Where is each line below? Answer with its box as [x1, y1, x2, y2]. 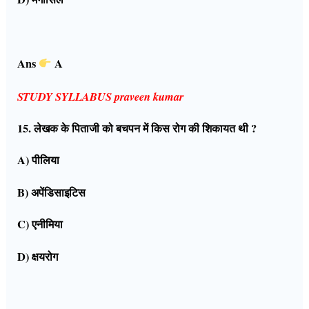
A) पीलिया [17, 152, 60, 169]
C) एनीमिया [17, 216, 63, 233]
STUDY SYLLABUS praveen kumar [17, 88, 184, 104]
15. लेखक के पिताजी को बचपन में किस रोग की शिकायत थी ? [17, 120, 257, 137]
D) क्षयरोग [17, 248, 59, 265]
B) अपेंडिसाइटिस [17, 183, 86, 201]
